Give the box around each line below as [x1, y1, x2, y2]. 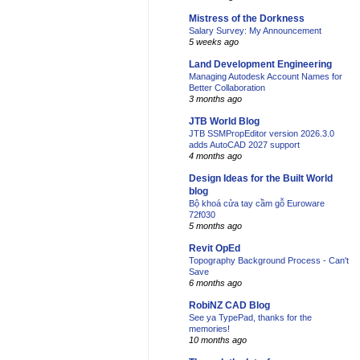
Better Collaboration [189, 83, 265, 93]
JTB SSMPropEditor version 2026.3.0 [189, 129, 334, 139]
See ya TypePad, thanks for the [189, 313, 312, 323]
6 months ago [189, 278, 242, 288]
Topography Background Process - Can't [189, 256, 349, 266]
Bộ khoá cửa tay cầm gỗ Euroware [189, 198, 325, 209]
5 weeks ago [189, 37, 239, 47]
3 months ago [189, 94, 242, 104]
